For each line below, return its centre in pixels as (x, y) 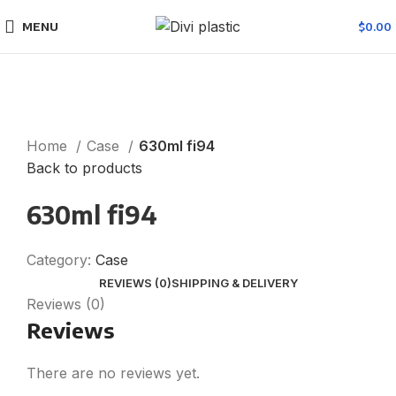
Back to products (84, 168)
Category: (59, 260)
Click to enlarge (79, 123)
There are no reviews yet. (113, 373)
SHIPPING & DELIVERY (234, 283)
